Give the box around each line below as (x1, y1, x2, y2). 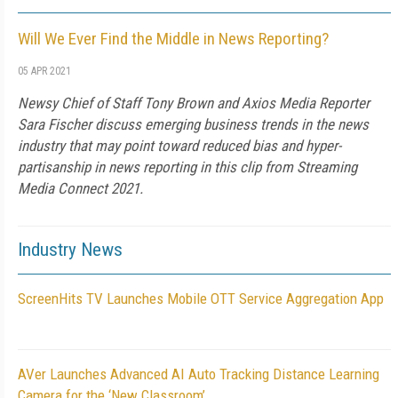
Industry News (18, 239, 123, 260)
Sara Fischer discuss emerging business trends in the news (18, 115, 369, 133)
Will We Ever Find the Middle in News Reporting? (18, 28, 329, 49)
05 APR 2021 (18, 65, 71, 77)
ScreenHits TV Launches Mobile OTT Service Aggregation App (18, 290, 384, 307)
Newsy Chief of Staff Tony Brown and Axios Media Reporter (18, 94, 370, 112)
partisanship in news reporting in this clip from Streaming (18, 158, 357, 176)
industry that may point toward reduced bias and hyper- (18, 137, 341, 155)
